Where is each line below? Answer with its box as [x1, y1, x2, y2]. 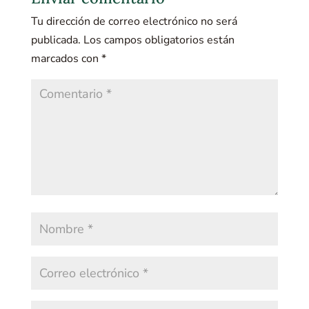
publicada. [30, 32, 81, 48]
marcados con [30, 51, 101, 66]
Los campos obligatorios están [83, 32, 235, 48]
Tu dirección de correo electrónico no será [30, 14, 237, 29]
